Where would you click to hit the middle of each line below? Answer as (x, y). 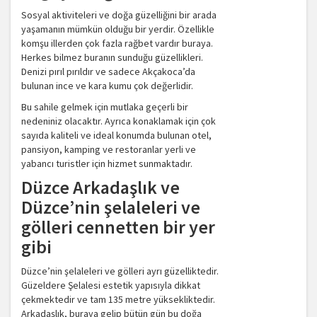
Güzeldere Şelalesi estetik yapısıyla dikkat (111, 286)
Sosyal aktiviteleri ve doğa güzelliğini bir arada (119, 15)
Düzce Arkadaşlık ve (100, 188)
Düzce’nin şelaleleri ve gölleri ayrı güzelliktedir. (120, 271)
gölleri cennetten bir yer (118, 227)
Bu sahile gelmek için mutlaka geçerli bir (105, 107)
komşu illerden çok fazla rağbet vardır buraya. (117, 44)
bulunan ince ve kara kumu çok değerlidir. (107, 86)
